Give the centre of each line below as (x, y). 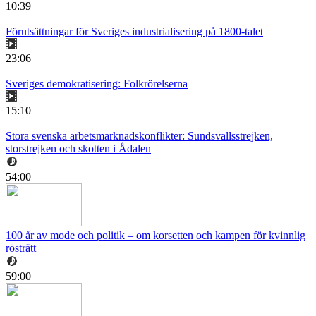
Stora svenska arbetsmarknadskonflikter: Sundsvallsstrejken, (139, 136)
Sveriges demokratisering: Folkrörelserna (97, 84)
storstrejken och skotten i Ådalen (78, 149)
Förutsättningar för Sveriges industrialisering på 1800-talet (134, 32)
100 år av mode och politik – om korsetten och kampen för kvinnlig (156, 236)
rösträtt (21, 248)
